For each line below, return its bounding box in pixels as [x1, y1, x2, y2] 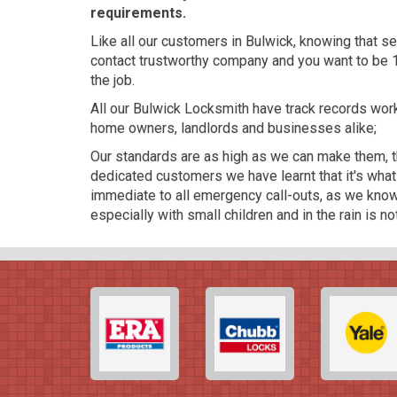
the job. [90, 72, 135, 89]
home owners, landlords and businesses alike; [90, 120, 377, 136]
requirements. [90, 4, 186, 21]
